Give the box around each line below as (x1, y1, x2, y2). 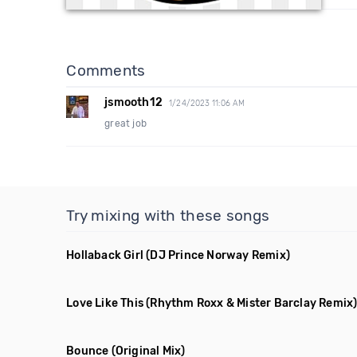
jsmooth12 (104, 96, 163, 109)
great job (104, 118, 147, 129)
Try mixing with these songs (66, 206, 270, 225)
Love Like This (66, 296, 144, 310)
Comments (66, 61, 146, 80)
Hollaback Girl (66, 249, 144, 262)
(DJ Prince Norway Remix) (146, 249, 291, 262)
